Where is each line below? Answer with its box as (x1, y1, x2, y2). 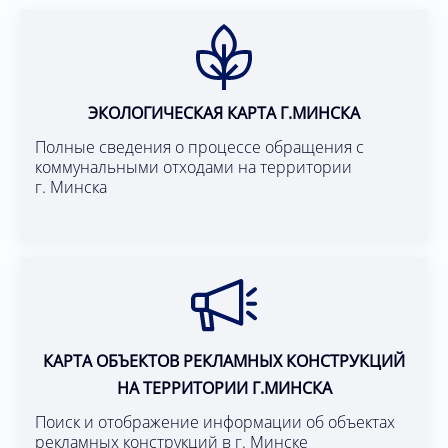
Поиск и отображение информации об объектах (35, 411, 395, 434)
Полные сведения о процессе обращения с (35, 136, 364, 159)
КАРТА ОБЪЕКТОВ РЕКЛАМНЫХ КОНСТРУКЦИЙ (43, 350, 405, 373)
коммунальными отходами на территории (35, 156, 352, 179)
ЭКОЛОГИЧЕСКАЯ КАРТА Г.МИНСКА (88, 102, 360, 125)
